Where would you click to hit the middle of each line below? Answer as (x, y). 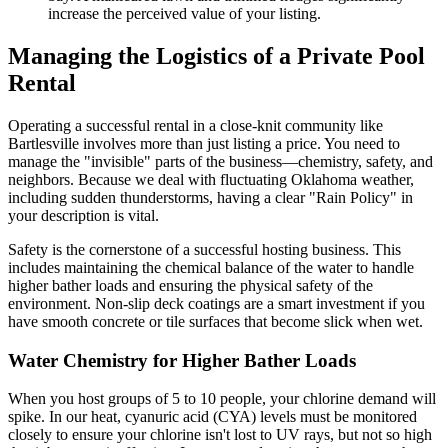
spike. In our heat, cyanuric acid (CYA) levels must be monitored (212, 417)
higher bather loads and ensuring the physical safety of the (190, 285)
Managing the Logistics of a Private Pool (216, 56)
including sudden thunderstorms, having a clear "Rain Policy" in (210, 197)
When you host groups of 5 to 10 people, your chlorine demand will (222, 399)
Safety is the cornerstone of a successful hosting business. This (204, 249)
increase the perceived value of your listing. (184, 14)
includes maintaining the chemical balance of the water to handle (211, 267)
